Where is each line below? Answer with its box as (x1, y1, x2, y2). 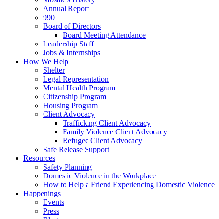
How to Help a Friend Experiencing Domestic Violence (43, 180, 215, 189)
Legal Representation (43, 75, 109, 84)
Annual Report (43, 4, 89, 13)
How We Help (23, 57, 68, 66)
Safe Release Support (43, 145, 109, 154)
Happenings (23, 189, 61, 198)
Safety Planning (43, 163, 92, 172)
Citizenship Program (43, 92, 106, 101)
